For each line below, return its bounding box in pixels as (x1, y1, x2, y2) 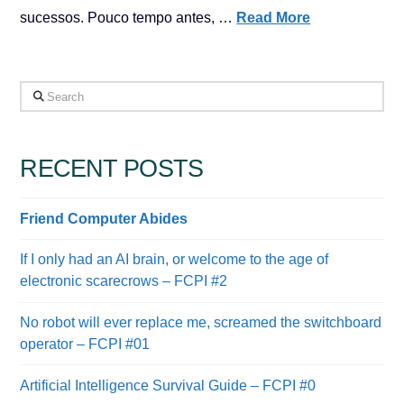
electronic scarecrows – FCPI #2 (20, 273, 228, 289)
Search (19, 85, 66, 100)
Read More (236, 10, 311, 25)
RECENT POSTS (20, 154, 203, 183)
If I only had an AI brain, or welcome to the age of (20, 252, 329, 268)
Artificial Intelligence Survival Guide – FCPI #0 (20, 377, 317, 393)
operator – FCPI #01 (20, 336, 151, 353)
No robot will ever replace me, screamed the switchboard (20, 315, 382, 331)
